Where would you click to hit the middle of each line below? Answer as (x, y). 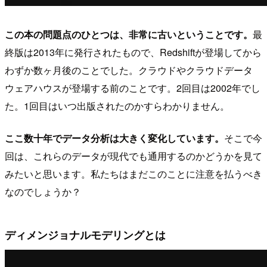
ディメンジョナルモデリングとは (85, 234)
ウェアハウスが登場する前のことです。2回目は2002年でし (133, 88)
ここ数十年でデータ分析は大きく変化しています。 (114, 138)
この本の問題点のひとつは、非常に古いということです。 (129, 35)
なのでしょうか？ (43, 192)
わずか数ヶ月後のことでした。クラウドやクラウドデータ (129, 70)
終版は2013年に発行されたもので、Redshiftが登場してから (133, 52)
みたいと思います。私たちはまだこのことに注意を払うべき (133, 174)
